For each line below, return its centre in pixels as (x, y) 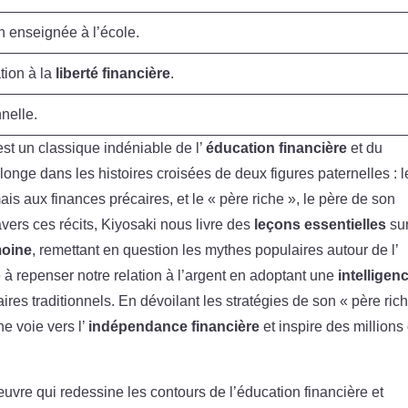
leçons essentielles (321, 224)
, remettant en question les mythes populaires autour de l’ (215, 250)
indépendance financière (174, 326)
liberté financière (113, 73)
